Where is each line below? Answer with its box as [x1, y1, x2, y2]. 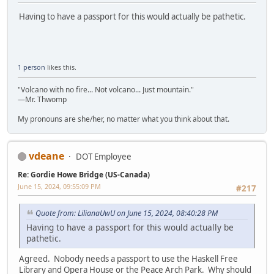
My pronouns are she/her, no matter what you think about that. [18, 113, 229, 124]
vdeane [29, 149, 64, 163]
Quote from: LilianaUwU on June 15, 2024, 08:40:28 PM [35, 208, 218, 219]
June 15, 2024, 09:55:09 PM [18, 181, 101, 191]
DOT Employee [76, 150, 131, 162]
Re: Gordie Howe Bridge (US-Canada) [18, 169, 150, 180]
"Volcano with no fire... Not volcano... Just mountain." [18, 84, 194, 95]
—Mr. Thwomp [18, 94, 67, 105]
